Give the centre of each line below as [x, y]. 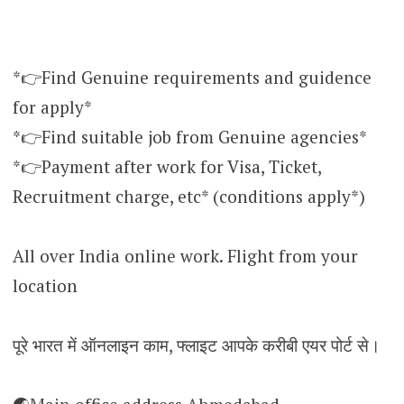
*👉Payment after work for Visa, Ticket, [166, 166]
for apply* [52, 106]
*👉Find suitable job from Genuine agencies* [189, 136]
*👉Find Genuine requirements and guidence [192, 77]
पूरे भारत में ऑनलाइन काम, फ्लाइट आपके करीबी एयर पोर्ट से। [196, 344]
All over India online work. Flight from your [185, 255]
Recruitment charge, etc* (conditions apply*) [188, 196]
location [45, 285]
